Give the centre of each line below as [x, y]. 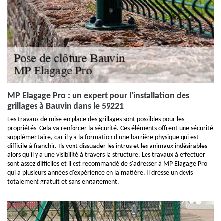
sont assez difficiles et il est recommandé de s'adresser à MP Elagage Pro [107, 164]
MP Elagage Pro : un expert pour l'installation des [98, 96]
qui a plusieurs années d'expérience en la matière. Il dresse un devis [100, 173]
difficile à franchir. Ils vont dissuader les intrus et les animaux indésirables [107, 146]
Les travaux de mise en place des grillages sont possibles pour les [96, 120]
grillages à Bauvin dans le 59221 [66, 106]
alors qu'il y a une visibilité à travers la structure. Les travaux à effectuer [106, 155]
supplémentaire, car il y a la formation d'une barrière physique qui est [103, 137]
